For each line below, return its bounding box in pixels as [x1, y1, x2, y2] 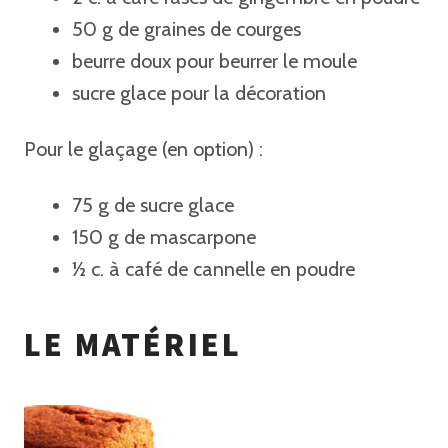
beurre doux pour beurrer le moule [72, 49, 357, 73]
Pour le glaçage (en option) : [24, 137, 263, 161]
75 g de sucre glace [72, 193, 234, 217]
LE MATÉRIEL [24, 325, 243, 365]
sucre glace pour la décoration [72, 81, 326, 105]
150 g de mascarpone [72, 225, 256, 249]
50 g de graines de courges [72, 17, 301, 41]
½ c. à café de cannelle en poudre [72, 257, 355, 281]
